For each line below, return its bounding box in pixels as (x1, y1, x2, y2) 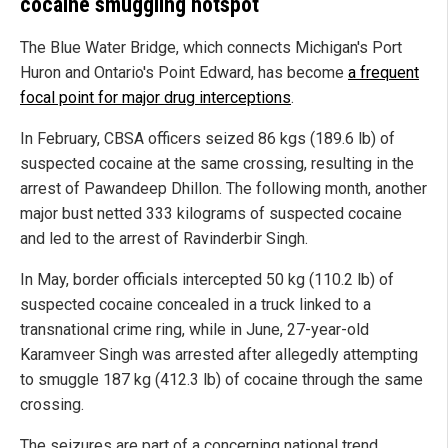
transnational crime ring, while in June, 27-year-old (20, 319, 369, 339)
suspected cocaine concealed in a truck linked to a (20, 294, 371, 314)
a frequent (348, 62, 419, 82)
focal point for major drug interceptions (20, 87, 291, 107)
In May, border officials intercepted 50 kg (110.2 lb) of (20, 269, 394, 289)
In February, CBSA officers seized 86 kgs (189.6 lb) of (20, 128, 395, 148)
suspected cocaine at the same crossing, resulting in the (20, 153, 414, 173)
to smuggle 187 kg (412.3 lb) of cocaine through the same (20, 369, 423, 389)
